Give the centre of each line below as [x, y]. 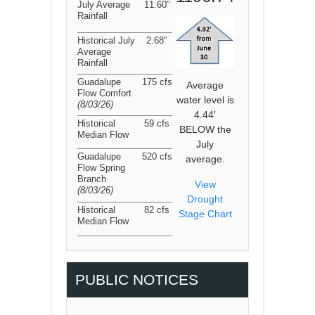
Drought [205, 199]
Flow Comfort [104, 93]
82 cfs [157, 210]
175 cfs [157, 82]
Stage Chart [205, 214]
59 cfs [157, 123]
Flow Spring [101, 168]
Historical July [106, 40]
